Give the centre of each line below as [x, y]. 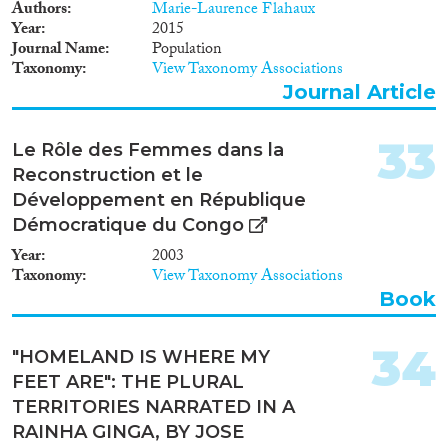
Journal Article [359, 91]
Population [187, 50]
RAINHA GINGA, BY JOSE [128, 431]
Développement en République [159, 199]
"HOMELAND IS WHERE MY [141, 356]
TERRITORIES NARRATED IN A [153, 406]
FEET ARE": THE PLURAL [128, 381]
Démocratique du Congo [128, 224]
